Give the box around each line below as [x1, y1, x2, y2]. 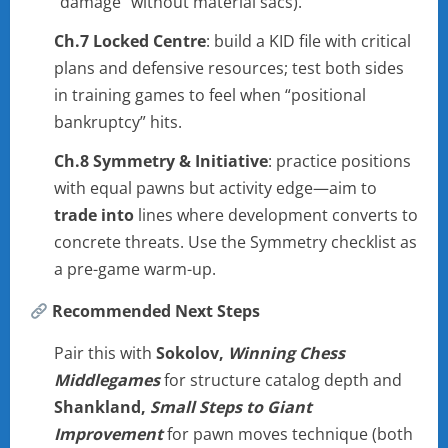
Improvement [54, 423, 163, 446]
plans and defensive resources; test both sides [54, 57, 404, 80]
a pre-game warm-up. [54, 258, 216, 281]
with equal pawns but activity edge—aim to [54, 177, 377, 200]
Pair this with [54, 342, 156, 365]
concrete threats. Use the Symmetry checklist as [54, 231, 417, 254]
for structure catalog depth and [160, 369, 402, 392]
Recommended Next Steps [52, 300, 261, 323]
